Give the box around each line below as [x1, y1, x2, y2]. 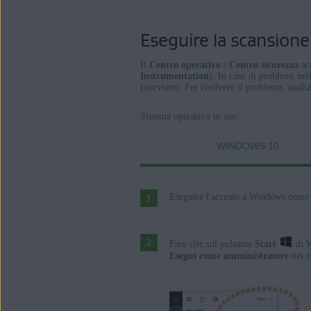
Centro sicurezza [229, 60, 299, 70]
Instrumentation [140, 71, 209, 81]
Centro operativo [149, 60, 221, 70]
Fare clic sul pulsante [169, 239, 255, 249]
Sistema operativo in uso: [140, 111, 239, 121]
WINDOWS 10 [217, 140, 280, 151]
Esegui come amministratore [169, 251, 289, 262]
